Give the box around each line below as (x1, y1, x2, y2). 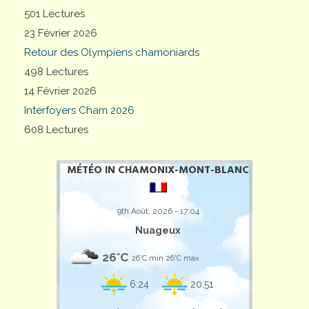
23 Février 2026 (24, 26, 97, 39)
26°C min (132, 253, 163, 262)
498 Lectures (24, 65, 88, 78)
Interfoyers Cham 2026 (24, 103, 134, 117)
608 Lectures (24, 123, 88, 136)
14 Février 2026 (24, 84, 97, 97)
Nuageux (135, 224, 181, 236)
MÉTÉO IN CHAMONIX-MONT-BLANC (67, 161, 249, 179)
